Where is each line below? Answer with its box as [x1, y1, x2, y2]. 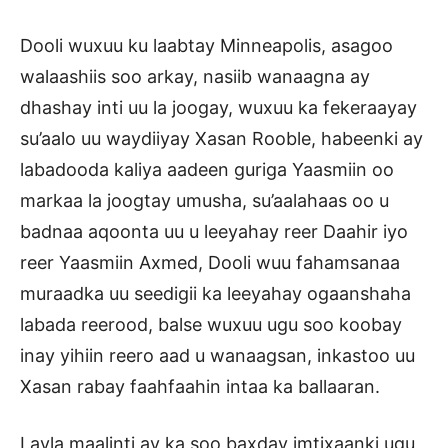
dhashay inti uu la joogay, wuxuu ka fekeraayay [20, 96, 417, 118]
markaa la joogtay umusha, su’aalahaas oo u [20, 189, 389, 211]
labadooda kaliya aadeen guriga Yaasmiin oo [20, 158, 394, 180]
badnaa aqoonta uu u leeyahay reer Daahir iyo [20, 220, 408, 242]
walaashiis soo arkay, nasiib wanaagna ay [20, 65, 370, 87]
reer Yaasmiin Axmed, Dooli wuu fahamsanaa [20, 251, 400, 273]
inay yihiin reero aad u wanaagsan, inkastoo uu [20, 344, 415, 366]
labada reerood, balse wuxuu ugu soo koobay [20, 313, 402, 335]
